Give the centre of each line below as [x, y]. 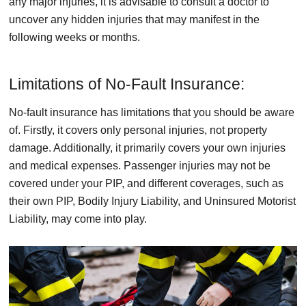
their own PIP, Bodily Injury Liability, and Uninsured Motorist [152, 201]
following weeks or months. [74, 37]
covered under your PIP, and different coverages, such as [146, 183]
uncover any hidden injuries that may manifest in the [134, 19]
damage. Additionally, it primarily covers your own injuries [147, 148]
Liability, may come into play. [78, 219]
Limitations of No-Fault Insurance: [127, 84]
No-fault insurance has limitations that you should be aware [152, 112]
